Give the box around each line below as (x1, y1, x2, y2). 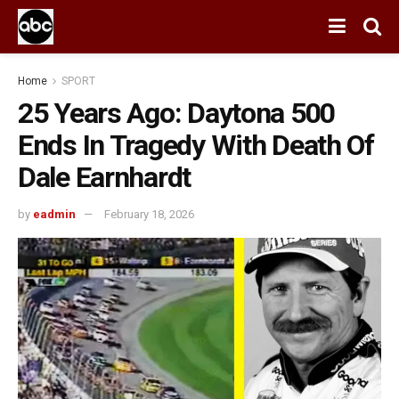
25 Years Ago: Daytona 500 (18, 96, 335, 130)
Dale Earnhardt (18, 160, 191, 194)
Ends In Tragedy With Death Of (18, 128, 374, 162)
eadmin (33, 207, 76, 221)
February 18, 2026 (104, 207, 194, 221)
